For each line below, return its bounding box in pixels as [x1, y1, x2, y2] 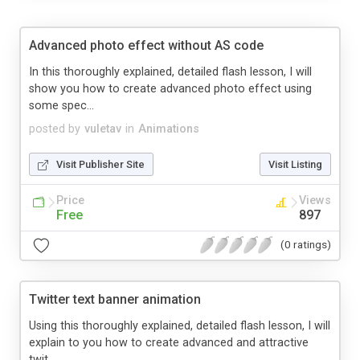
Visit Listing [268, 157, 322, 170]
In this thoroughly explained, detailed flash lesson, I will [29, 64, 312, 79]
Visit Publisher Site [56, 157, 145, 170]
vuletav [84, 121, 121, 136]
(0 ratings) [280, 238, 331, 252]
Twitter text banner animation [29, 291, 201, 307]
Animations [138, 121, 199, 136]
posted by [29, 121, 80, 136]
